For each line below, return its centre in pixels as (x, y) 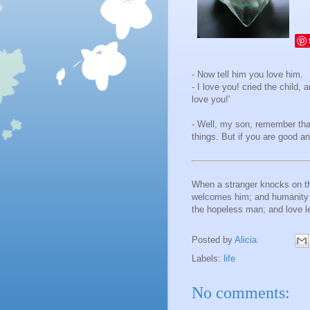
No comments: (241, 293)
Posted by (213, 240)
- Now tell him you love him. (247, 75)
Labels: (208, 259)
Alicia (247, 240)
